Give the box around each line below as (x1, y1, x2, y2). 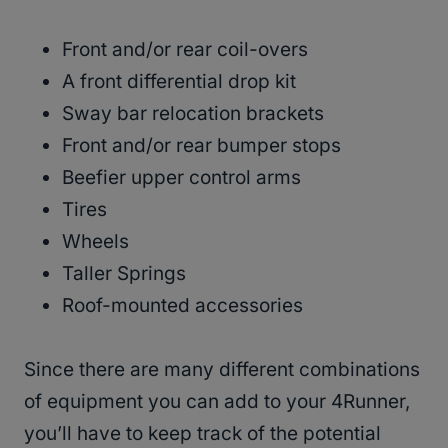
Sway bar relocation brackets (62, 102, 324, 126)
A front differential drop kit (62, 70, 296, 94)
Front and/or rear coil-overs (62, 38, 313, 62)
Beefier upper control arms (62, 166, 301, 190)
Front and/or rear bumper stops (62, 134, 341, 158)
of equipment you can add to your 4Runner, (24, 390, 410, 414)
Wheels (62, 230, 129, 254)
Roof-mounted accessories (62, 294, 303, 318)
